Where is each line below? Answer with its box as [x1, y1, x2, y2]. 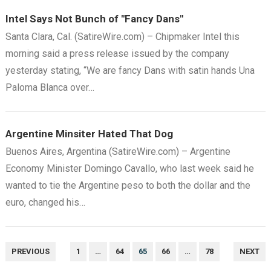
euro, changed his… [5, 197, 85, 208]
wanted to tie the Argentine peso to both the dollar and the [5, 180, 250, 191]
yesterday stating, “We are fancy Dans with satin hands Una [5, 65, 255, 76]
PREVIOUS [11, 247, 50, 256]
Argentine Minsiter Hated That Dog [5, 128, 173, 140]
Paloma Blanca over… [5, 82, 94, 93]
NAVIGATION [4, 256, 62, 268]
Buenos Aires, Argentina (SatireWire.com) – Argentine [5, 146, 230, 157]
